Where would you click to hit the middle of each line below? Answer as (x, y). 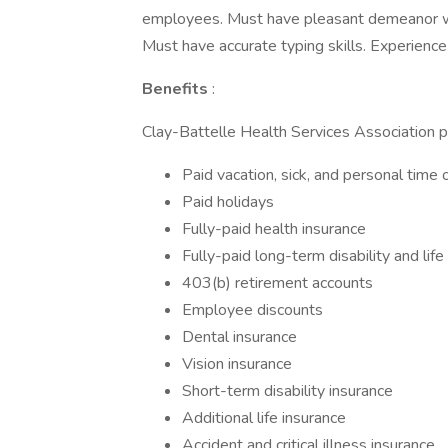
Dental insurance (239, 337)
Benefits (177, 89)
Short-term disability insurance (287, 391)
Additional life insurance (264, 418)
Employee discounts (252, 310)
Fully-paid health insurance (274, 229)
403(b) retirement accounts (277, 283)
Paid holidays (228, 202)
